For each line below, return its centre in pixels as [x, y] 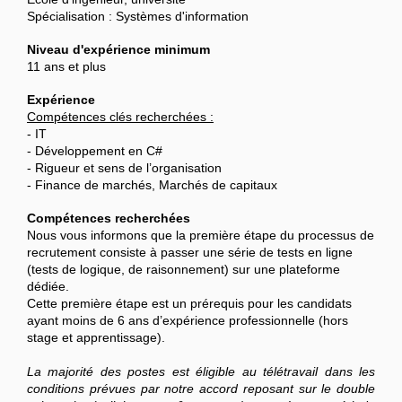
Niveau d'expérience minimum [118, 50]
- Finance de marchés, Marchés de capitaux [152, 185]
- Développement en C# [95, 151]
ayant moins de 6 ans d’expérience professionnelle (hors [188, 321]
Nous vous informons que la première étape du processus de [201, 236]
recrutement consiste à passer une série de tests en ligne [190, 253]
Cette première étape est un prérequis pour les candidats [189, 304]
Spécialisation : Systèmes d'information [138, 17]
